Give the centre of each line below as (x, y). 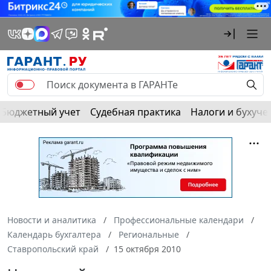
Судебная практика (135, 112)
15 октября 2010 (147, 249)
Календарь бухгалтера (54, 234)
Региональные (149, 234)
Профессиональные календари (179, 220)
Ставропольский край (53, 249)
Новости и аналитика (52, 220)
